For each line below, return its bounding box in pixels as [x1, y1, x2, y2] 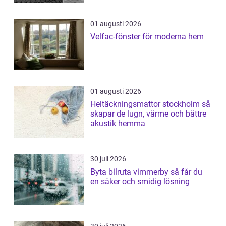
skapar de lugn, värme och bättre [90, 109, 206, 119]
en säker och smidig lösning [90, 177, 190, 187]
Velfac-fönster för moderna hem [90, 32, 204, 42]
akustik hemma [90, 119, 145, 129]
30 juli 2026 [90, 155, 126, 163]
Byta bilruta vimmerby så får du [90, 167, 171, 177]
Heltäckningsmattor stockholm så [90, 99, 202, 109]
